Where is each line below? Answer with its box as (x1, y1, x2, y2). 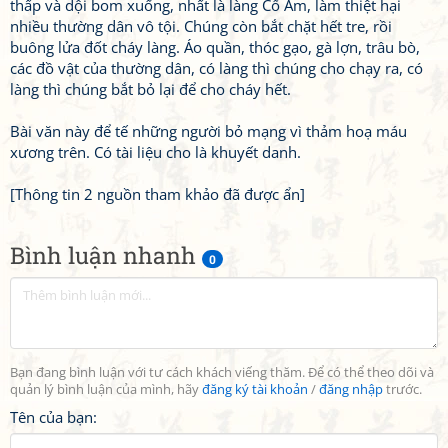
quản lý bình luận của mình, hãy (10, 381, 202, 398)
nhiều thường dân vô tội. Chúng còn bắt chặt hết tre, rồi (10, 16, 392, 36)
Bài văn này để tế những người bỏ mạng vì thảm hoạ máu (10, 121, 407, 141)
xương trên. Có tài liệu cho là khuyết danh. (10, 142, 301, 162)
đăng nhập (319, 381, 383, 398)
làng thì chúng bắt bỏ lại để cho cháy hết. (10, 79, 291, 99)
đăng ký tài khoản (202, 381, 308, 398)
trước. (383, 381, 422, 398)
